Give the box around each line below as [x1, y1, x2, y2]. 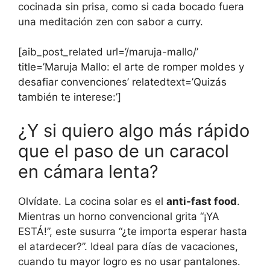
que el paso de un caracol [18, 140, 229, 162]
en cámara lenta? [18, 160, 159, 182]
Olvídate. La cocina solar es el [18, 195, 166, 207]
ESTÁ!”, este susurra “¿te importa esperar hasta [18, 225, 247, 237]
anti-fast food [166, 195, 237, 207]
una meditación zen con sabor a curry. [18, 15, 203, 28]
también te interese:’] [18, 91, 121, 104]
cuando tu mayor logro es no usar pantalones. [18, 255, 240, 268]
